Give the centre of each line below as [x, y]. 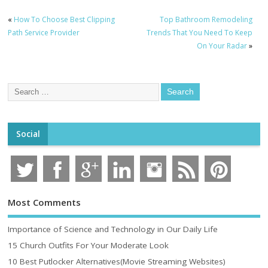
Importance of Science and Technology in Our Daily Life [113, 229]
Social [28, 134]
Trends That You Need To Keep [199, 33]
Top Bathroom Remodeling [206, 20]
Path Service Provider [44, 33]
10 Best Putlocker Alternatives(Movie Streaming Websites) [117, 261]
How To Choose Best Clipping [65, 20]
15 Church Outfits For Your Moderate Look [89, 245]
